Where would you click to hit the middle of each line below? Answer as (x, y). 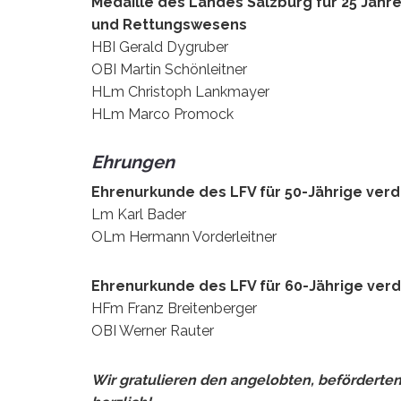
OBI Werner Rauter (153, 330)
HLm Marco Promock (162, 114)
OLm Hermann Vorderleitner (184, 236)
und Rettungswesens (169, 24)
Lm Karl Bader (139, 214)
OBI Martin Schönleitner (169, 69)
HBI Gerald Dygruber (160, 47)
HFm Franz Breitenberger (174, 308)
